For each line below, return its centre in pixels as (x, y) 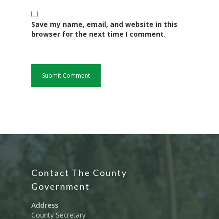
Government (61, 186)
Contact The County (79, 173)
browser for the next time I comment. (99, 34)
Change (151, 20)
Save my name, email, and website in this (104, 24)
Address (45, 205)
